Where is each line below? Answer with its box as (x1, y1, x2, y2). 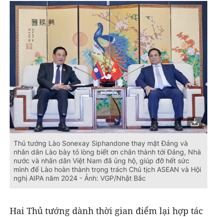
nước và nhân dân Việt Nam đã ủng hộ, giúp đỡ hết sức (14, 156, 189, 165)
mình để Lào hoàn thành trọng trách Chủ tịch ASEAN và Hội (14, 165, 201, 173)
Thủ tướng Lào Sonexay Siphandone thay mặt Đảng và (14, 139, 188, 147)
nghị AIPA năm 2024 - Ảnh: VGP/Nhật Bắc (14, 173, 146, 182)
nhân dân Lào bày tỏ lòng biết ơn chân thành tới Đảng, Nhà (14, 147, 201, 156)
